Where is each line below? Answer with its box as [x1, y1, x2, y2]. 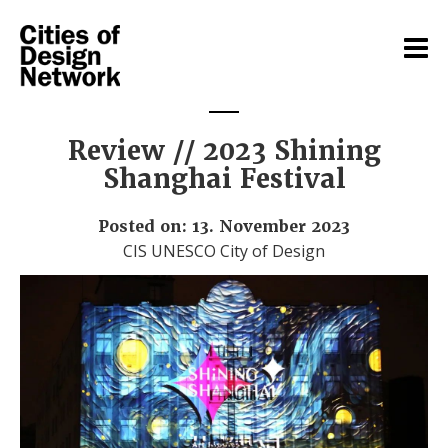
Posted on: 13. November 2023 [98, 215, 350, 237]
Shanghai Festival [102, 162, 346, 196]
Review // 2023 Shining [67, 134, 381, 168]
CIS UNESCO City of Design [123, 239, 325, 262]
